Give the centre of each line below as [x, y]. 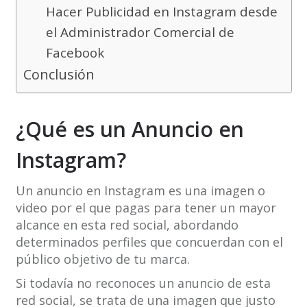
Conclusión [59, 75]
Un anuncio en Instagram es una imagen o [140, 191]
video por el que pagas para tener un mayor [146, 208]
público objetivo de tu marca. [102, 259]
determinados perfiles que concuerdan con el [149, 242]
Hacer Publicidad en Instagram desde [161, 12]
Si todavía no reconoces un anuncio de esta [143, 283]
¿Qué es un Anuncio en [130, 130]
